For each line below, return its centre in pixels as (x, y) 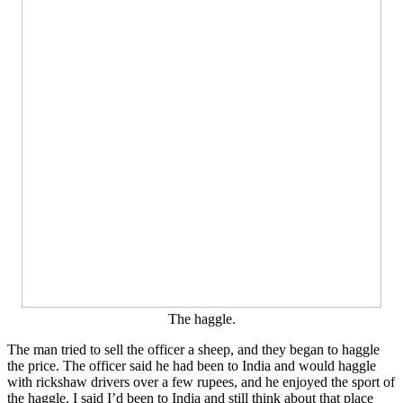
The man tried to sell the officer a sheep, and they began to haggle (193, 350)
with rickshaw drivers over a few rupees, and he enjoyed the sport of (201, 382)
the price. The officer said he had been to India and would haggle (192, 366)
